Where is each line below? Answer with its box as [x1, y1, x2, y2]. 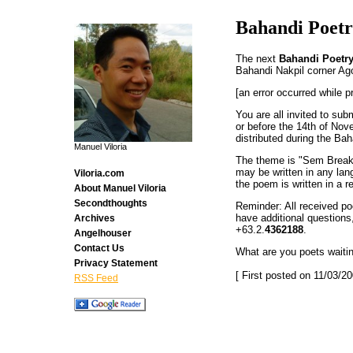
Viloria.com [74, 168, 124, 179]
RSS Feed [74, 273, 118, 284]
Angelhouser [74, 228, 132, 239]
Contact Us [74, 243, 124, 254]
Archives [74, 213, 115, 224]
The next [236, 52, 279, 65]
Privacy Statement [74, 258, 158, 269]
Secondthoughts [74, 198, 147, 209]
